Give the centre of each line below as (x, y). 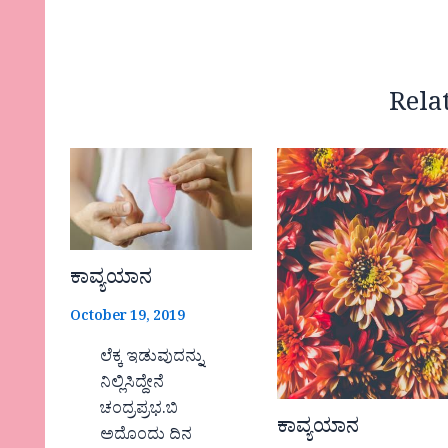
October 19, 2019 (128, 318)
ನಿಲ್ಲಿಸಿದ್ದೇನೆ (132, 384)
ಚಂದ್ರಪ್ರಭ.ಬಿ (139, 410)
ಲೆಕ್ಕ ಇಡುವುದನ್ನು (154, 358)
